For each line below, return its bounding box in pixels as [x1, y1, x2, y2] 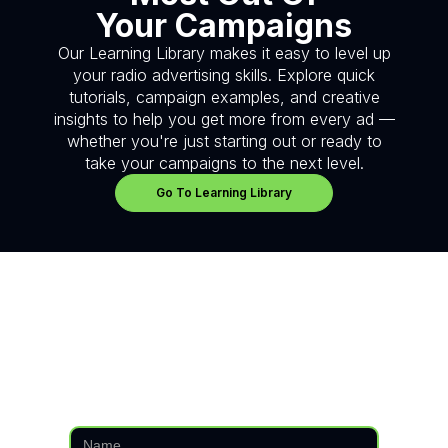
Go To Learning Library [156, 185, 292, 200]
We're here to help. [77, 349, 371, 388]
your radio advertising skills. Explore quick [73, 65, 375, 85]
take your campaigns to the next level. [84, 153, 364, 173]
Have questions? [94, 311, 354, 350]
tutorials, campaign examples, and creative [68, 87, 380, 107]
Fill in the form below [148, 387, 300, 407]
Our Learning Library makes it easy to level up [57, 43, 391, 63]
